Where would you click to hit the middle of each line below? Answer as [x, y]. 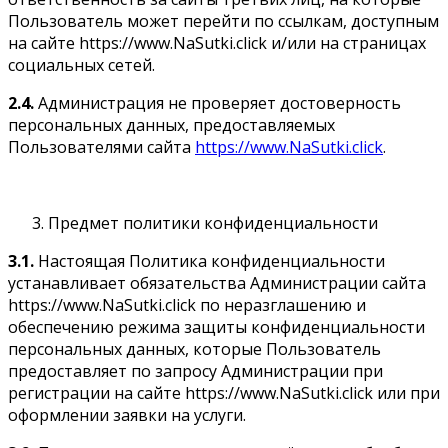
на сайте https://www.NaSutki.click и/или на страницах [217, 42]
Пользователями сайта [101, 146]
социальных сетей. [81, 64]
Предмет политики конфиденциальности [213, 222]
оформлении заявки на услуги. [127, 414]
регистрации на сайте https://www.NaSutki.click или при [224, 392]
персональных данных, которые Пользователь [194, 348]
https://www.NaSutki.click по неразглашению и [187, 304]
